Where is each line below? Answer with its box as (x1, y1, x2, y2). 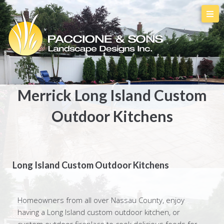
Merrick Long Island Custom (17, 86, 207, 104)
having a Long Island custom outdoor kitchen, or (17, 207, 180, 217)
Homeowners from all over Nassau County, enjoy (17, 195, 184, 205)
